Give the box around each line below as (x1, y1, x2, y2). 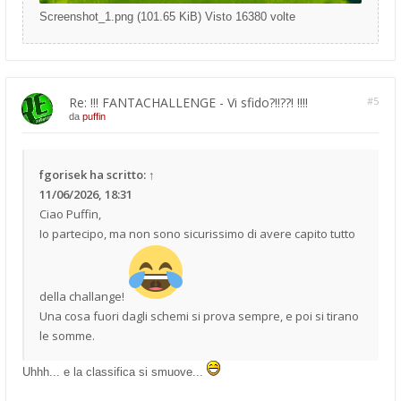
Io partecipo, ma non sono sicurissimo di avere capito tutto (39, 226, 355, 242)
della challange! (39, 288, 127, 304)
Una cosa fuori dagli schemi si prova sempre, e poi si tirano (39, 308, 359, 324)
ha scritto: (87, 166, 149, 183)
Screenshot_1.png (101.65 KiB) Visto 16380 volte (39, 10, 295, 23)
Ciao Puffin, (39, 206, 101, 222)
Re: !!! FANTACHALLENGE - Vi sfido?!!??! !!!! (69, 94, 308, 111)
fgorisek (39, 166, 87, 183)
